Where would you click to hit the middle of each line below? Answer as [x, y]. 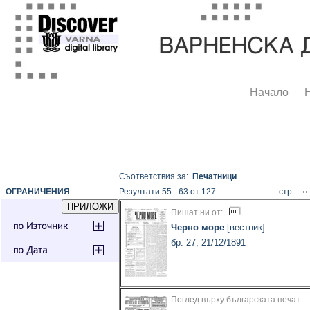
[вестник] [245, 228]
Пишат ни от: [197, 213]
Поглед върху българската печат [236, 300]
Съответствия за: [156, 177]
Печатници [215, 177]
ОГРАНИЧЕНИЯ [36, 192]
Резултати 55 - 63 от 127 [168, 192]
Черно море [198, 228]
